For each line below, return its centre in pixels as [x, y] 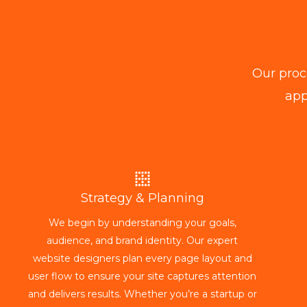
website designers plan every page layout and [142, 258]
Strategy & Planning [142, 198]
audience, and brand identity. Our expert [143, 241]
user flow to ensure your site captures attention [143, 276]
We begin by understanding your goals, [142, 223]
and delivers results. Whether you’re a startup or [142, 294]
